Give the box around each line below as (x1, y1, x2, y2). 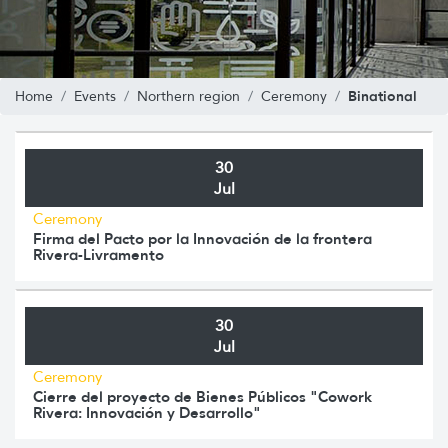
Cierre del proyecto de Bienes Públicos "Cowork (33, 386, 372, 406)
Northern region (137, 87, 240, 105)
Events (74, 87, 116, 105)
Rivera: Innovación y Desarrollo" (33, 402, 261, 422)
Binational (348, 86, 417, 105)
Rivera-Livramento (33, 244, 164, 264)
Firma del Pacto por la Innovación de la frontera (33, 228, 372, 248)
